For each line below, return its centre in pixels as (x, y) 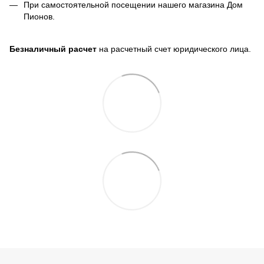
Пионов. (39, 16)
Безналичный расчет (53, 49)
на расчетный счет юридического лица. (174, 49)
